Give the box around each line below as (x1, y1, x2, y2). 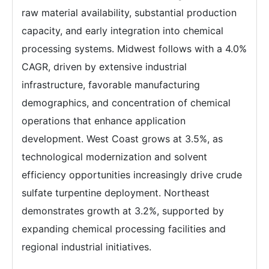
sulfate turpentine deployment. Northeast (22, 187, 210, 199)
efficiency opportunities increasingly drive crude (22, 169, 242, 181)
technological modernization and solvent (22, 151, 207, 163)
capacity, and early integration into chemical (22, 25, 223, 37)
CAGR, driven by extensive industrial (22, 61, 187, 73)
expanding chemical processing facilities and (22, 223, 226, 235)
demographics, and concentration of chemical (22, 97, 231, 109)
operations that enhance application (22, 115, 186, 127)
